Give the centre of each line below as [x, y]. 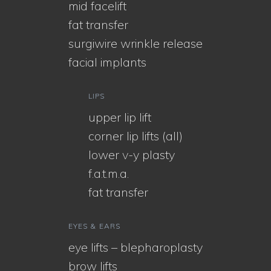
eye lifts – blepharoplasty [135, 247]
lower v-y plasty [132, 154]
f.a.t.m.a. [109, 173]
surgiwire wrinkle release [135, 43]
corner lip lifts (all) [135, 135]
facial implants [107, 62]
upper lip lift [120, 117]
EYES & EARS [94, 226]
